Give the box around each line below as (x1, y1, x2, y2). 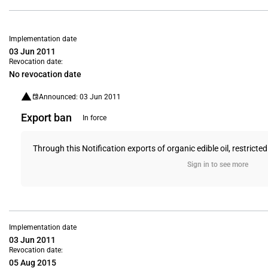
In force (83, 114, 106, 122)
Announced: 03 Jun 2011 (39, 92, 121, 101)
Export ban (21, 111, 72, 124)
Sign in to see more (187, 160, 248, 169)
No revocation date (9, 69, 81, 79)
